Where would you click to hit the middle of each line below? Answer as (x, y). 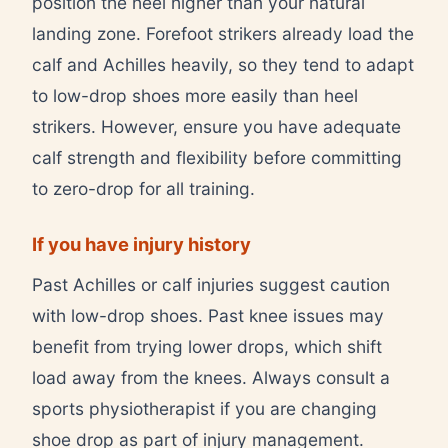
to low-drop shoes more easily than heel (195, 95)
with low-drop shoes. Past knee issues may (208, 315)
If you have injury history (141, 243)
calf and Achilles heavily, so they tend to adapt (223, 64)
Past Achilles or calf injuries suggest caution (211, 284)
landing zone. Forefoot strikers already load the (223, 33)
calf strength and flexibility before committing (217, 157)
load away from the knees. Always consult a (211, 377)
